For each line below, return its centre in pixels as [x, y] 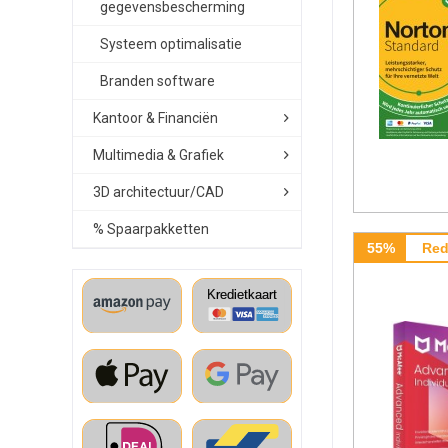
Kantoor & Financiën [155, 118]
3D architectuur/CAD [158, 192]
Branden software [157, 81]
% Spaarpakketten [151, 229]
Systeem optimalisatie [171, 44]
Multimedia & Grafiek [158, 155]
